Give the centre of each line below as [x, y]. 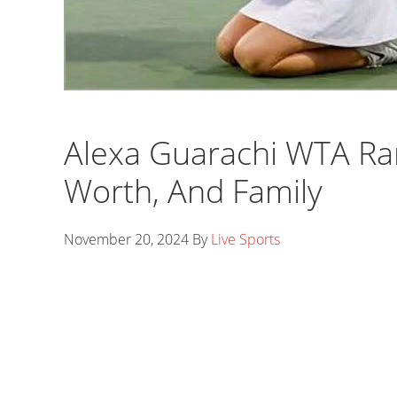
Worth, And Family [193, 191]
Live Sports [245, 239]
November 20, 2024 [126, 239]
